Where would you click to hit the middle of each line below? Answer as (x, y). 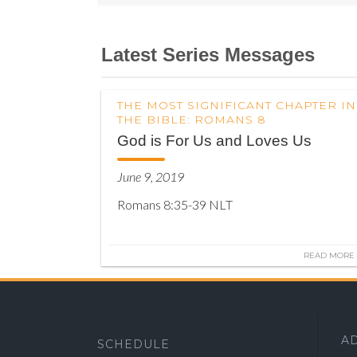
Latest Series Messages (208, 55)
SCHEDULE (133, 344)
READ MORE (329, 255)
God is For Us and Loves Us (214, 141)
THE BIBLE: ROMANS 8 (192, 120)
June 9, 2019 (151, 177)
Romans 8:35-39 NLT (175, 204)
